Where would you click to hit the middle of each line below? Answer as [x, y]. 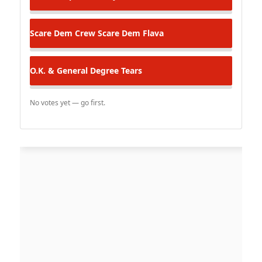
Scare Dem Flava [130, 33]
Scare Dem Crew [63, 33]
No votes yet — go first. [68, 102]
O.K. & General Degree [74, 70]
